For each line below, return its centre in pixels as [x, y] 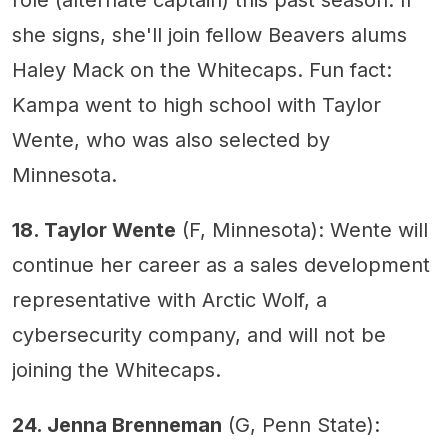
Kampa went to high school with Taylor [196, 105]
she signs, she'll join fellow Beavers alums [209, 35]
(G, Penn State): [301, 425]
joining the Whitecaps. [116, 370]
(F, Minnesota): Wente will [302, 230]
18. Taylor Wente [94, 230]
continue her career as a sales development [221, 265]
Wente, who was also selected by [171, 140]
